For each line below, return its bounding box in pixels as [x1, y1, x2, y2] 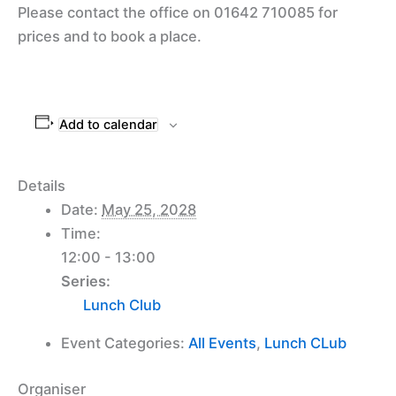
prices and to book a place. [18, 27, 202, 45]
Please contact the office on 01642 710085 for [18, 3, 338, 21]
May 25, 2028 [102, 200, 197, 218]
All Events [188, 334, 257, 353]
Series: [61, 271, 111, 290]
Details [18, 176, 65, 194]
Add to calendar [58, 116, 157, 133]
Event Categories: [61, 334, 186, 353]
